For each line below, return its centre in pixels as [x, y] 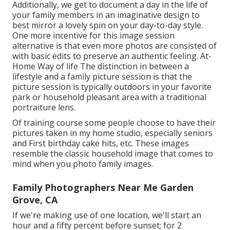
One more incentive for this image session [93, 36]
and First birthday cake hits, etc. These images [101, 143]
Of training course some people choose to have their [114, 123]
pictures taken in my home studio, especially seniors [112, 133]
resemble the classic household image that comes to [113, 154]
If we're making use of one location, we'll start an [107, 215]
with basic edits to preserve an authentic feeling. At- [112, 56]
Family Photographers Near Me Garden [103, 188]
